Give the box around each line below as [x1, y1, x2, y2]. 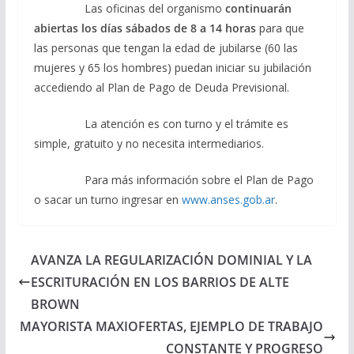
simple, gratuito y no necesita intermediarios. [33, 136, 264, 152]
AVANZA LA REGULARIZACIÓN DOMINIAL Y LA [30, 251, 312, 269]
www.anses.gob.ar [181, 192, 275, 208]
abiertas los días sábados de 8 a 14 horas [33, 21, 259, 36]
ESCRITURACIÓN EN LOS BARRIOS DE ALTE [30, 273, 289, 292]
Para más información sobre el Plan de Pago [33, 172, 314, 188]
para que [258, 21, 304, 36]
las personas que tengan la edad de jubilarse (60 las [33, 40, 298, 56]
